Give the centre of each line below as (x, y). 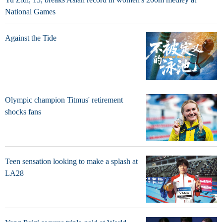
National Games (30, 12)
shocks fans (23, 111)
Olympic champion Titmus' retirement (64, 100)
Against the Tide (31, 38)
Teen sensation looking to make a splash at (71, 161)
